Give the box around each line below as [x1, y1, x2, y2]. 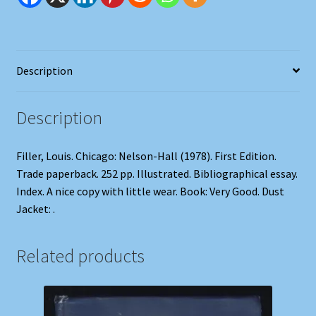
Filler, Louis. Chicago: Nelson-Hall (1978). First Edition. [16, 149, 276, 164]
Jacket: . [16, 202, 55, 217]
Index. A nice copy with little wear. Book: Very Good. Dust [16, 184, 284, 199]
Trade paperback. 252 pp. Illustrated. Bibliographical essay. [16, 166, 298, 181]
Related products [16, 244, 145, 267]
